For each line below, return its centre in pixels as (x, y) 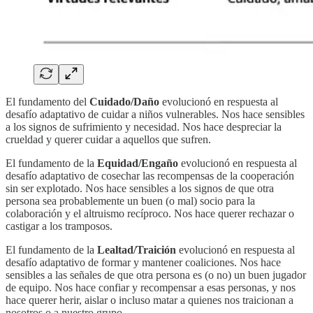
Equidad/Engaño (138, 163)
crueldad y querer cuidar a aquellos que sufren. (108, 139)
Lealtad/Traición (137, 249)
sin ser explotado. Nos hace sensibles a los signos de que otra (140, 188)
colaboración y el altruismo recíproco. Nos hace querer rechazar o (150, 213)
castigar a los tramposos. (59, 226)
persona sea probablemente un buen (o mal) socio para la (130, 201)
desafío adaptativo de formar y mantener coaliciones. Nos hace (143, 262)
